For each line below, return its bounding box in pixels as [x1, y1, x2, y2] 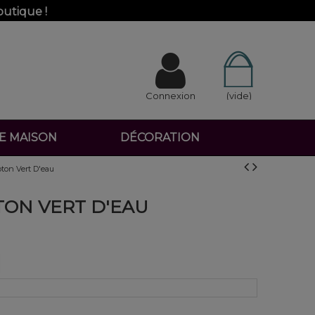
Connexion [146, 90, 196, 101]
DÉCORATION [120, 131, 200, 145]
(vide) [226, 90, 252, 101]
